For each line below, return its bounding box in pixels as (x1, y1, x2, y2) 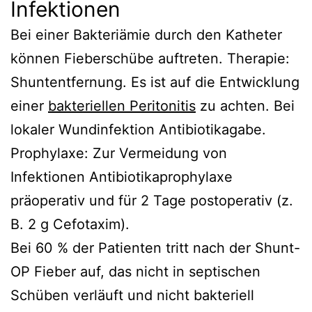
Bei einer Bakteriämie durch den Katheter (10, 26, 282, 43)
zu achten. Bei (196, 97, 295, 114)
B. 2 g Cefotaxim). (10, 215, 130, 233)
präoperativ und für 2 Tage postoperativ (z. (10, 192, 293, 209)
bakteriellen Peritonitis (48, 97, 196, 114)
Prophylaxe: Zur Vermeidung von (10, 144, 227, 162)
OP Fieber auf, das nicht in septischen (10, 263, 260, 280)
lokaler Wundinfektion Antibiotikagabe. (10, 120, 266, 138)
